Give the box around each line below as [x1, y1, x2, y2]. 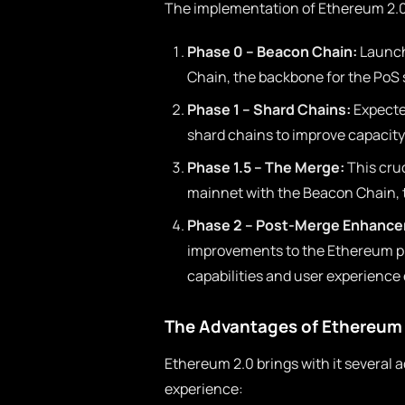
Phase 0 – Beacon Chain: [187, 42, 357, 61]
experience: [165, 379, 243, 399]
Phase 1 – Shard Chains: [187, 99, 351, 119]
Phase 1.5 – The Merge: [187, 157, 344, 177]
